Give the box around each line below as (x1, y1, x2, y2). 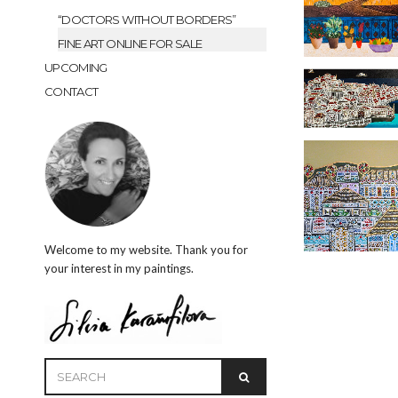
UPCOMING (44, 60, 107, 75)
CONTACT (44, 84, 99, 99)
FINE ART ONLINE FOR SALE (58, 36, 203, 51)
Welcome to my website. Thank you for (44, 243, 248, 257)
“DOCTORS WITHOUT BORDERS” (58, 12, 236, 27)
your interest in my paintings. (44, 261, 194, 275)
